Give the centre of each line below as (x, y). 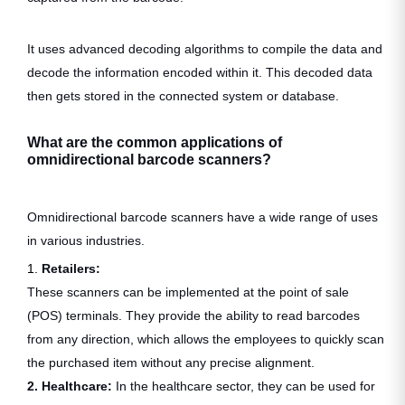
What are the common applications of (155, 143)
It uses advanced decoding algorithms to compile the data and (205, 49)
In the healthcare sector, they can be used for (245, 386)
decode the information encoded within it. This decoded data (200, 73)
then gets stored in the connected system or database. (183, 96)
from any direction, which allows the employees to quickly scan (206, 339)
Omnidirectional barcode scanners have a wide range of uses (202, 217)
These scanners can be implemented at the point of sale (188, 292)
